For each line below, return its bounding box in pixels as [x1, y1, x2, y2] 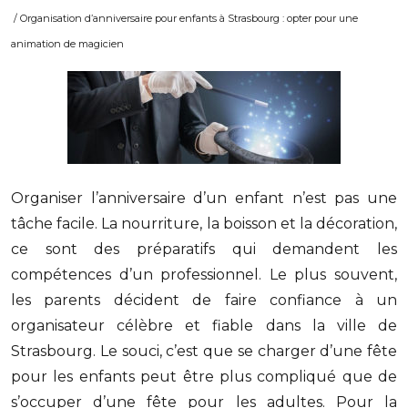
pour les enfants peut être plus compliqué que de [11, 368, 397, 385]
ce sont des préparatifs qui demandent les [11, 240, 397, 258]
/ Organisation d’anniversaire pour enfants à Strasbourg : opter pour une [11, 12, 358, 25]
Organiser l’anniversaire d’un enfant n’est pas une [11, 189, 397, 207]
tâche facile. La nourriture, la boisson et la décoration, [11, 215, 397, 232]
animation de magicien [11, 37, 124, 50]
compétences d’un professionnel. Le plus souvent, [11, 266, 397, 283]
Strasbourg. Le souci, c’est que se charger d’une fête [11, 342, 397, 360]
